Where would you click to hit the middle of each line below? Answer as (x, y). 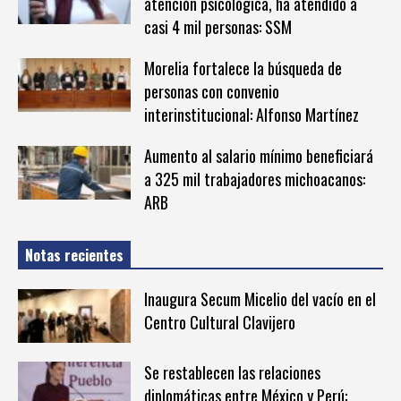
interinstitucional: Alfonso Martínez (251, 114)
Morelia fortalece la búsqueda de (243, 68)
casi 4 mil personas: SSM (218, 26)
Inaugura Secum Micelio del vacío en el (260, 299)
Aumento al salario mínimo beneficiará (258, 155)
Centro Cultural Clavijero (219, 322)
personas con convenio (211, 91)
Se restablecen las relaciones (232, 372)
